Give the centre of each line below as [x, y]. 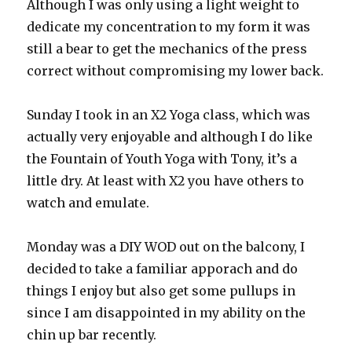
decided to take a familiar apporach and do [163, 269]
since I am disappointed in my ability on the [167, 313]
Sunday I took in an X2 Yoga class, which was [169, 115]
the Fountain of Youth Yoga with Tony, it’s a [162, 159]
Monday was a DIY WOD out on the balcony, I [166, 247]
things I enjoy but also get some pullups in [161, 291]
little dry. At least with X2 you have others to [166, 181]
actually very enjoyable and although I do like [170, 137]
